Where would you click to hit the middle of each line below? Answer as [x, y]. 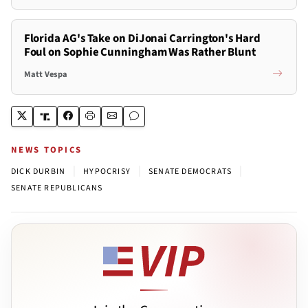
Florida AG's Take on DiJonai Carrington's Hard [142, 39]
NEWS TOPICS [47, 150]
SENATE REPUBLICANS [57, 188]
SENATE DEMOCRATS [190, 172]
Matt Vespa [45, 74]
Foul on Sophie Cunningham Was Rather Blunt [140, 53]
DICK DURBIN [38, 172]
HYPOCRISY [107, 172]
